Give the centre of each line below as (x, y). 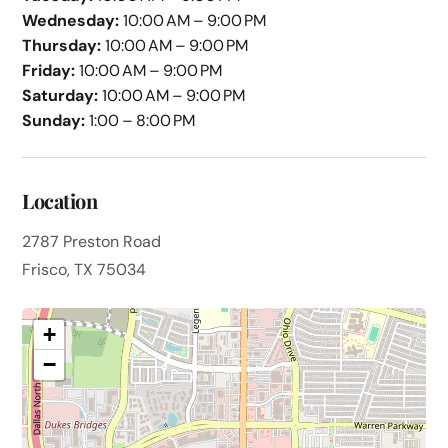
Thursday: (62, 45)
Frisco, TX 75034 (84, 269)
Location (60, 200)
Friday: (49, 70)
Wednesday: (71, 20)
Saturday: (60, 95)
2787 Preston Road (92, 241)
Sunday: (54, 120)
